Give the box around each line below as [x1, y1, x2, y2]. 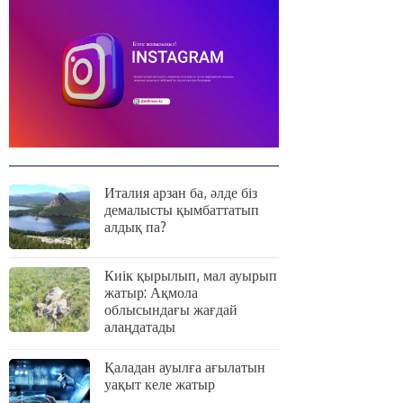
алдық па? [104, 218, 166, 237]
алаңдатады [104, 318, 175, 336]
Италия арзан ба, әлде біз [104, 184, 257, 202]
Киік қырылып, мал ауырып [104, 266, 277, 285]
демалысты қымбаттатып [104, 201, 259, 219]
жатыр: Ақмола [104, 283, 198, 302]
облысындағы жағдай [104, 300, 237, 319]
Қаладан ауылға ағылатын [104, 358, 265, 377]
